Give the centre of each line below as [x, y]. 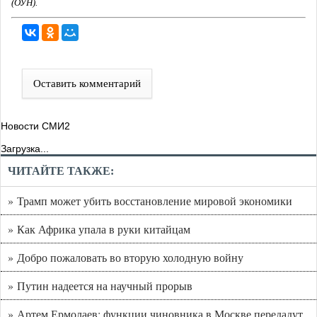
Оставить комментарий [87, 84]
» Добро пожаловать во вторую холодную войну [126, 258]
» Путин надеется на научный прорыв [100, 286]
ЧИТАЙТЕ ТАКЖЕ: [61, 171]
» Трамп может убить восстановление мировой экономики [150, 201]
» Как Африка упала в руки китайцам [99, 229]
